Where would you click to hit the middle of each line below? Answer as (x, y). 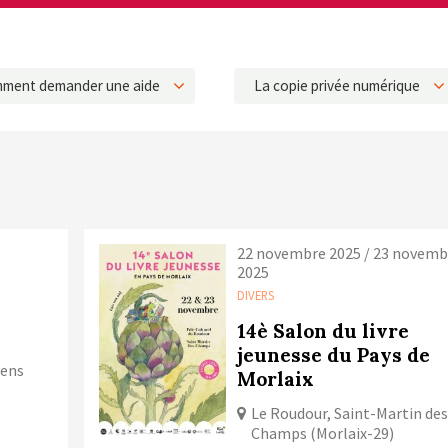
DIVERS (256, 295)
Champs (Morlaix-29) (323, 433)
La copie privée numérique (337, 85)
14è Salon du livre (323, 331)
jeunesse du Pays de (334, 355)
